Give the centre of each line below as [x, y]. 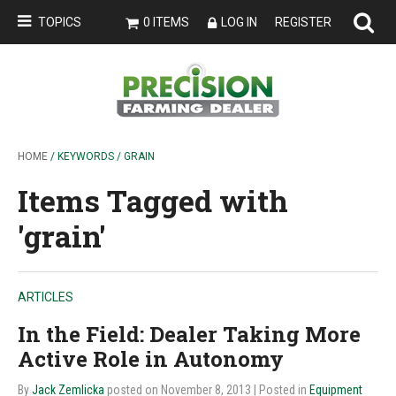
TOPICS [60, 22]
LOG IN [239, 22]
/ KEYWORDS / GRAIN [101, 156]
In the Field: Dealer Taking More [189, 334]
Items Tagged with [153, 200]
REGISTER [303, 22]
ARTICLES [46, 297]
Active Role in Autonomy [151, 359]
